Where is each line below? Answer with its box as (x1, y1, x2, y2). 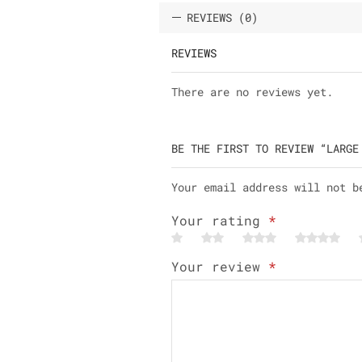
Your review (171, 257, 268, 275)
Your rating (171, 211, 268, 229)
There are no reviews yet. (171, 83, 333, 99)
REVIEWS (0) (187, 9, 258, 25)
